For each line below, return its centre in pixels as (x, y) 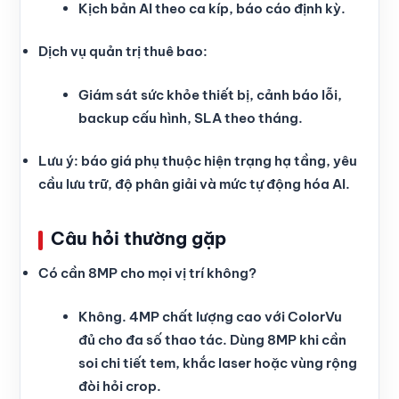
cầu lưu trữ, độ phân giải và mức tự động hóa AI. (194, 184)
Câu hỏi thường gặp (138, 239)
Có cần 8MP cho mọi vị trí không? (147, 273)
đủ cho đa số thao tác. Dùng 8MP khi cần (212, 339)
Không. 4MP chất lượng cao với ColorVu (210, 316)
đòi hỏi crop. (120, 386)
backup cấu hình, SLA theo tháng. (191, 118)
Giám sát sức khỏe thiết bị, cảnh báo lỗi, (210, 94)
